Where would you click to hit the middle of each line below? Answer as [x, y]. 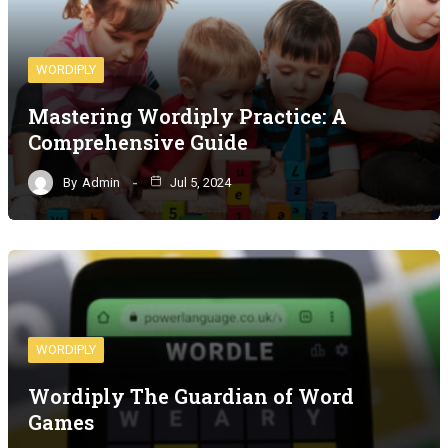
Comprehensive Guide [138, 142]
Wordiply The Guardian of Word [191, 396]
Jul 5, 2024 [199, 182]
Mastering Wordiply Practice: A [187, 116]
